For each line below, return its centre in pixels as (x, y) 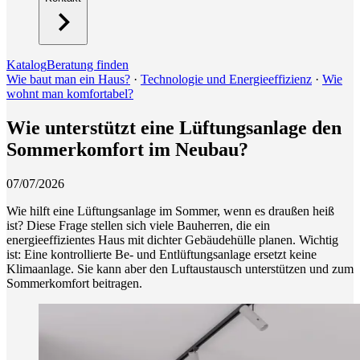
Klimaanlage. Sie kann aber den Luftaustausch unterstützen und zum (180, 268)
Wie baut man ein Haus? (68, 79)
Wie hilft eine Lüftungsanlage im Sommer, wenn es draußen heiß (170, 211)
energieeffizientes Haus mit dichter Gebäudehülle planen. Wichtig (172, 239)
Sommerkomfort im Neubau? (127, 149)
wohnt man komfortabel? (70, 94)
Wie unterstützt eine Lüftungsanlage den (174, 127)
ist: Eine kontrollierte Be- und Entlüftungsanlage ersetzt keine (162, 254)
